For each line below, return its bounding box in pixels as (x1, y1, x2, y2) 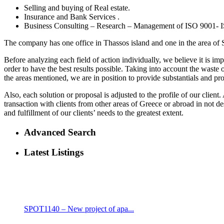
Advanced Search (24, 126, 96, 137)
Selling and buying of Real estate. (24, 3, 130, 12)
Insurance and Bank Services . (24, 12, 119, 21)
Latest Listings (24, 147, 83, 158)
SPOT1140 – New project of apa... (24, 204, 134, 213)
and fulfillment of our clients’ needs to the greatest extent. (4, 108, 183, 117)
